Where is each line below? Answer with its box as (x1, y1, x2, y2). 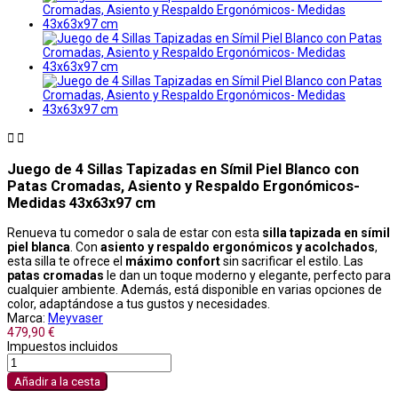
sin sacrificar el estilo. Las (220, 253, 363, 268)
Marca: (7, 310, 48, 325)
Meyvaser (48, 310, 103, 325)
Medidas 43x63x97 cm (7, 194, 155, 211)
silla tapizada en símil (262, 225, 390, 240)
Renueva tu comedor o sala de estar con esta (7, 225, 262, 240)
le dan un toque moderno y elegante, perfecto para (104, 267, 391, 283)
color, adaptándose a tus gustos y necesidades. (7, 296, 270, 311)
